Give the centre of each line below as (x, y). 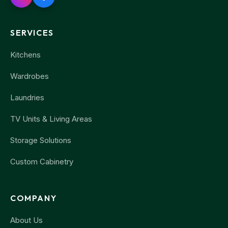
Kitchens (25, 55)
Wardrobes (30, 76)
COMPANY (34, 198)
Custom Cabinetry (42, 162)
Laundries (27, 97)
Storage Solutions (41, 140)
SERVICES (32, 33)
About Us (26, 220)
